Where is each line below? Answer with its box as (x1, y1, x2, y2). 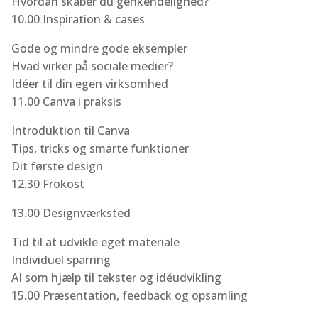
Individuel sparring (11, 252, 111, 268)
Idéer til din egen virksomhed (11, 76, 168, 92)
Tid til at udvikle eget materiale (11, 234, 180, 250)
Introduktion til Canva (11, 123, 130, 138)
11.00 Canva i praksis (11, 94, 121, 109)
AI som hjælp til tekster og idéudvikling (11, 270, 221, 285)
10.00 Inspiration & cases (11, 11, 145, 27)
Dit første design (11, 158, 103, 174)
